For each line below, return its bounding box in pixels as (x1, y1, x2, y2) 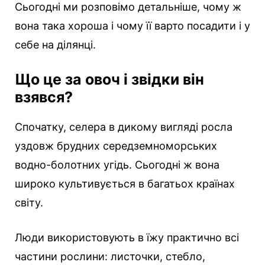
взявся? (15, 88, 73, 106)
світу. (15, 196, 43, 209)
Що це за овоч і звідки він (15, 70, 204, 89)
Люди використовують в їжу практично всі (15, 231, 239, 244)
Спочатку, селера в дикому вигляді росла (15, 121, 232, 134)
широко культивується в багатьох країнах (15, 177, 235, 190)
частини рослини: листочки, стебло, (15, 250, 205, 263)
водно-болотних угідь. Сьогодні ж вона (15, 159, 219, 172)
